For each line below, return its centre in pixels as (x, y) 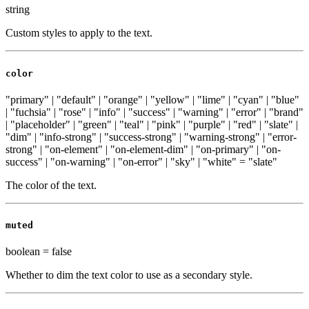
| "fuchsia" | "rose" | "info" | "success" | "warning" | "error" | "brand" (154, 112)
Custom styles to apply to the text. (79, 33)
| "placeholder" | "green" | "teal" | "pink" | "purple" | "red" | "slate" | (152, 124)
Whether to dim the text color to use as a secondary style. (129, 275)
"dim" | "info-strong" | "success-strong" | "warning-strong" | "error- (151, 137)
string (18, 10)
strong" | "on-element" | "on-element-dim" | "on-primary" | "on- (143, 149)
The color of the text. (51, 185)
